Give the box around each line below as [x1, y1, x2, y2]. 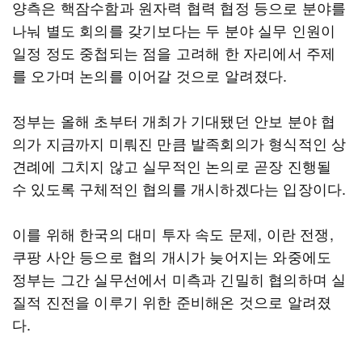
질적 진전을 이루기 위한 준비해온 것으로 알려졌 [12, 291, 332, 312]
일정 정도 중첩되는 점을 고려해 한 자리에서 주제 [12, 42, 336, 63]
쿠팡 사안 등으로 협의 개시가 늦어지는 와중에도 [12, 246, 332, 267]
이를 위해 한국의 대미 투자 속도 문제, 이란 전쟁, [12, 223, 334, 244]
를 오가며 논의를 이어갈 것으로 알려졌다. [12, 65, 288, 86]
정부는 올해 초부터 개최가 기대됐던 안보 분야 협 [12, 110, 336, 131]
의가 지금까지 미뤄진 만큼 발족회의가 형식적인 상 [12, 133, 347, 154]
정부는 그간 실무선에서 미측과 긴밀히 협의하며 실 [12, 268, 347, 289]
